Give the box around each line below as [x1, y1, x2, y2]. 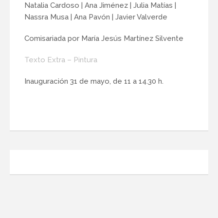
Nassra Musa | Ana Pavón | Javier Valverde [24, 12, 167, 21]
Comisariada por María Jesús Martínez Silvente [24, 34, 183, 43]
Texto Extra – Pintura [24, 55, 97, 64]
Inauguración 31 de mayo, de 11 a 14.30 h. [24, 76, 163, 86]
